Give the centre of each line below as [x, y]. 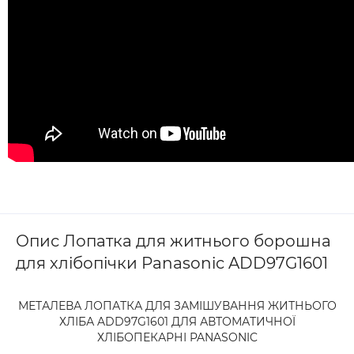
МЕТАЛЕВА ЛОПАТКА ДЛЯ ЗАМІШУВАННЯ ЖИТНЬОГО [177, 306]
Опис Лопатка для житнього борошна [173, 241]
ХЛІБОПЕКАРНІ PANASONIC [177, 337]
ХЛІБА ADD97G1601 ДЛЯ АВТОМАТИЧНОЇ [177, 322]
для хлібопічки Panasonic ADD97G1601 [172, 263]
